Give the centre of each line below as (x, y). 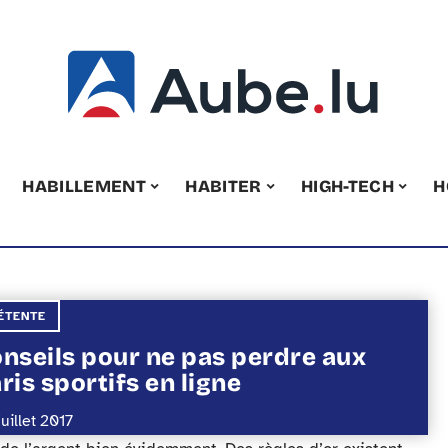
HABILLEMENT (84, 186)
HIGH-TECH (348, 186)
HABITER (223, 186)
